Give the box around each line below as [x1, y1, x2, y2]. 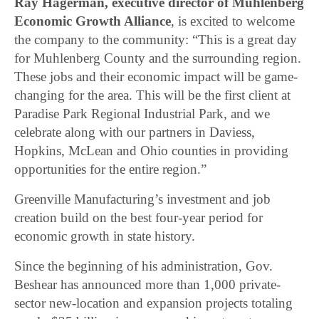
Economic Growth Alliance [14, 14, 172, 29]
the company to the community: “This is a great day [14, 32, 298, 48]
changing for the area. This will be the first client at [14, 88, 291, 103]
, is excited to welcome [171, 14, 296, 29]
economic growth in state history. [14, 229, 196, 244]
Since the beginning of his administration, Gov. [14, 258, 273, 274]
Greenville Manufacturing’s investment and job [14, 192, 271, 207]
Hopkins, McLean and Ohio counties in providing [14, 143, 289, 159]
